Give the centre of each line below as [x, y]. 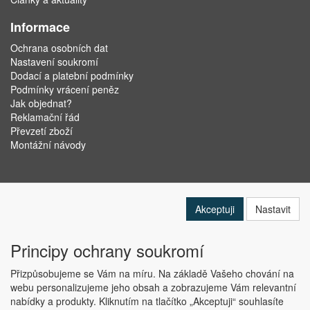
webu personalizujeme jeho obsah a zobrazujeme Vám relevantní [153, 287]
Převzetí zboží [42, 131]
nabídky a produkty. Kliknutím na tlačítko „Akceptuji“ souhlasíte [147, 301]
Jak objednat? [41, 103]
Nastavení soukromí [54, 62]
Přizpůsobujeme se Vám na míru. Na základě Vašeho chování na [152, 273]
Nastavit [273, 209]
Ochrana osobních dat [59, 48]
